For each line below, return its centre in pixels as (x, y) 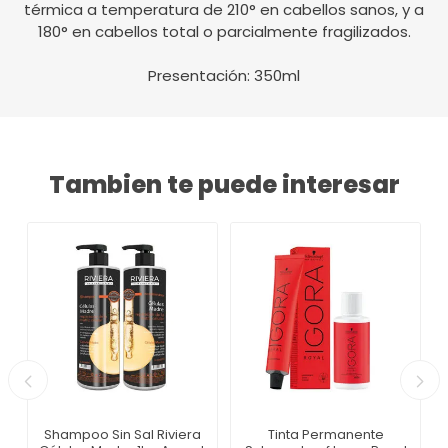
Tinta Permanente (325, 435)
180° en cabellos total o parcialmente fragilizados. (224, 32)
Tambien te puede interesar (224, 185)
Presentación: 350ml (224, 76)
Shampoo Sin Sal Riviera (122, 435)
